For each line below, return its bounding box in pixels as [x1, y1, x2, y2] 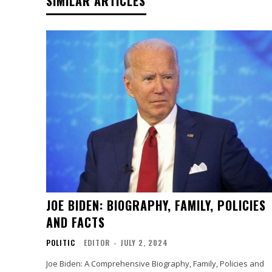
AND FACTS [46, 212, 105, 231]
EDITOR [84, 237, 110, 248]
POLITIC [46, 237, 75, 248]
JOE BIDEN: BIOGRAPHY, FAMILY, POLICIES [46, 195, 266, 214]
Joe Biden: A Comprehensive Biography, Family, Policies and [46, 257, 264, 269]
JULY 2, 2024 [120, 237, 168, 248]
